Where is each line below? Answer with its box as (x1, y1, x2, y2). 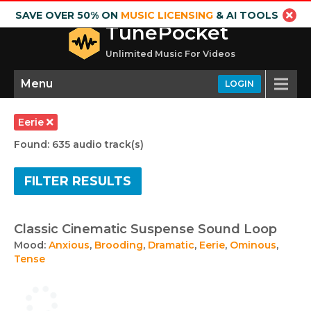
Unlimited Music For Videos (106, 49, 235, 59)
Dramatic (148, 239, 194, 251)
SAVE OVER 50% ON (15, 9, 121, 22)
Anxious (49, 239, 90, 251)
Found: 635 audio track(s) (14, 138, 144, 151)
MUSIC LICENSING (120, 9, 213, 22)
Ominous (230, 239, 276, 251)
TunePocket (106, 21, 228, 44)
